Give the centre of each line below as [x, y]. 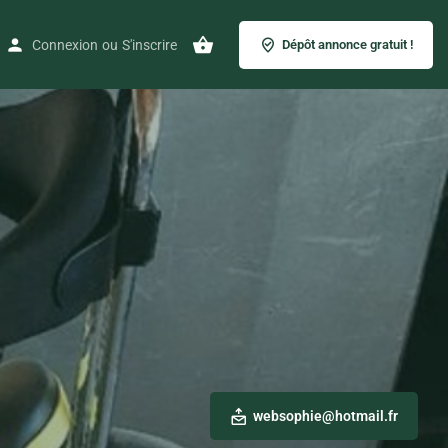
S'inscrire [149, 44]
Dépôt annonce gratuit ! [347, 44]
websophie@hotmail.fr [325, 416]
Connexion [65, 44]
